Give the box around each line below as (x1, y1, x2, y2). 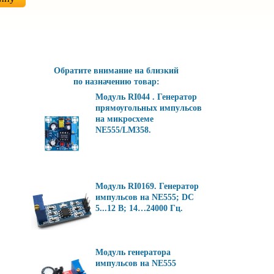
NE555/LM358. (95, 125, 151, 135)
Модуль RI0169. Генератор (95, 182, 199, 191)
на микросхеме (95, 114, 154, 124)
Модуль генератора (95, 248, 171, 257)
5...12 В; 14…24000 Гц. (95, 204, 183, 213)
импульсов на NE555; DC (95, 193, 194, 202)
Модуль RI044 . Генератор (95, 92, 197, 102)
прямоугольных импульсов (95, 103, 202, 113)
